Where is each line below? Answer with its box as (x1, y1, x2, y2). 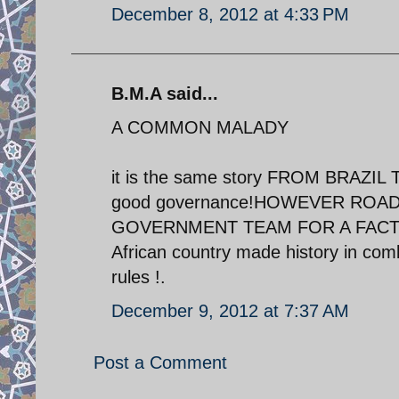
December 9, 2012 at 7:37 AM (111, 300, 349, 321)
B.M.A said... (111, 83, 218, 103)
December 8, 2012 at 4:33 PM (111, 4, 349, 24)
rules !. (111, 266, 166, 287)
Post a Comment (94, 352, 227, 372)
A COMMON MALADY (111, 117, 289, 137)
